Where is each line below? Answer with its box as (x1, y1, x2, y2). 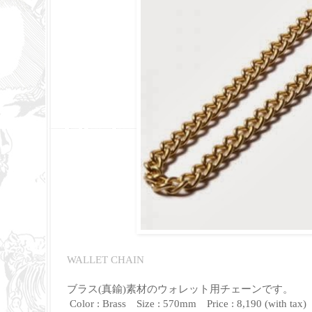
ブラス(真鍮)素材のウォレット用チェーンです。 (67, 282, 293, 295)
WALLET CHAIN (67, 253, 144, 265)
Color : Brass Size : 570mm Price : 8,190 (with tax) (67, 297, 309, 309)
